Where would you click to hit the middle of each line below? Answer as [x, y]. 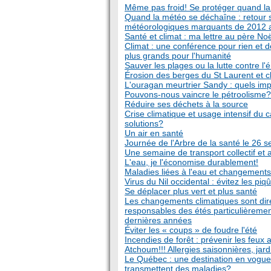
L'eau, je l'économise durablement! [191, 162]
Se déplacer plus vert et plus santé [191, 191]
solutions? [144, 123]
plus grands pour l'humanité [178, 56]
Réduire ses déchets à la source [186, 104]
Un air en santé [154, 133]
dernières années [158, 220]
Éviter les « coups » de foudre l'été [191, 230]
